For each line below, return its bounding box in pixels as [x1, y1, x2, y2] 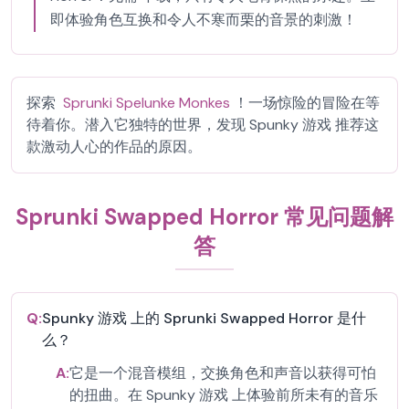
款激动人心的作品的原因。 [26, 137, 202, 156]
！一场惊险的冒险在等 [234, 93, 380, 112]
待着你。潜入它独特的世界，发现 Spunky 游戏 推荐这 [26, 115, 379, 134]
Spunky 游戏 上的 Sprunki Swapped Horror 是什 [42, 309, 366, 328]
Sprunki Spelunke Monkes [63, 93, 230, 112]
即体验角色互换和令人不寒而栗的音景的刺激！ [50, 10, 357, 29]
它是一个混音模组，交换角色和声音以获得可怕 [69, 363, 376, 383]
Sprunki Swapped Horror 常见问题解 [16, 203, 393, 231]
